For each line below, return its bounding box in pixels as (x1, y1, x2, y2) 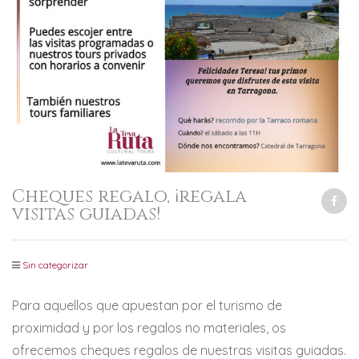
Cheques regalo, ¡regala (12, 185, 247, 208)
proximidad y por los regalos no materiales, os (12, 320, 286, 336)
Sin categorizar (22, 259, 88, 271)
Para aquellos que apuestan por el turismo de (12, 297, 282, 313)
